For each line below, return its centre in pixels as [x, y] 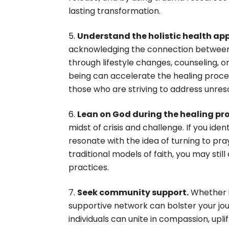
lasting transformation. [115, 11]
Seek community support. [133, 193]
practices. [89, 168]
